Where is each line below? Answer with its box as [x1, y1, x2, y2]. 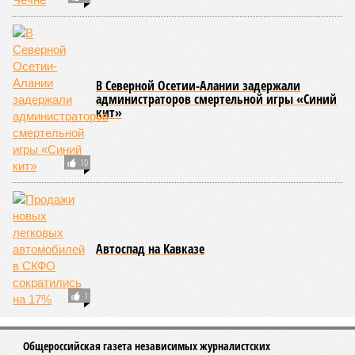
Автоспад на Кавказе [96, 240, 204, 258]
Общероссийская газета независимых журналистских [23, 338, 270, 353]
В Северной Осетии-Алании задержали [96, 77, 300, 94]
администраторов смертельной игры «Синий [96, 90, 337, 108]
